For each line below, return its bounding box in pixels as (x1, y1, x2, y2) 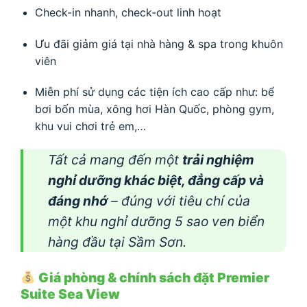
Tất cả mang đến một (48, 151, 182, 169)
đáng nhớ (48, 193, 108, 210)
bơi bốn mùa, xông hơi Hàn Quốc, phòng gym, (34, 102, 274, 116)
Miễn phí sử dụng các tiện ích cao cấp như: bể (34, 85, 274, 99)
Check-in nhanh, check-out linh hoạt (34, 5, 221, 19)
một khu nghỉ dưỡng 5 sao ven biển (48, 213, 265, 230)
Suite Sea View (21, 286, 120, 303)
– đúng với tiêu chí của (108, 193, 250, 210)
